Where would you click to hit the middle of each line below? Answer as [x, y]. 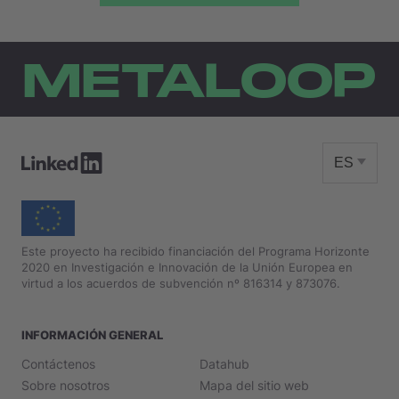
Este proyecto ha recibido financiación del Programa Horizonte [195, 252]
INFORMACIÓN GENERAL [92, 335]
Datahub [224, 364]
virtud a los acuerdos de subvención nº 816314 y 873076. [181, 284]
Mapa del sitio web [254, 386]
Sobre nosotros [65, 386]
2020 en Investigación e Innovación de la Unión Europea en [187, 268]
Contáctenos [58, 364]
